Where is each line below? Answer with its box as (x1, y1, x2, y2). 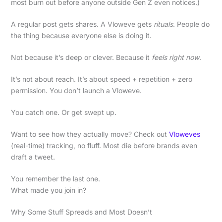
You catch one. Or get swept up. (10, 108, 116, 116)
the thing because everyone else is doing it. (10, 31, 152, 40)
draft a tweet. (10, 152, 55, 161)
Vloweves (168, 129, 200, 138)
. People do (172, 19, 210, 28)
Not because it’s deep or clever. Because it (10, 53, 152, 61)
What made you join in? (10, 185, 86, 194)
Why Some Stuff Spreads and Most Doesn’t (10, 207, 152, 216)
